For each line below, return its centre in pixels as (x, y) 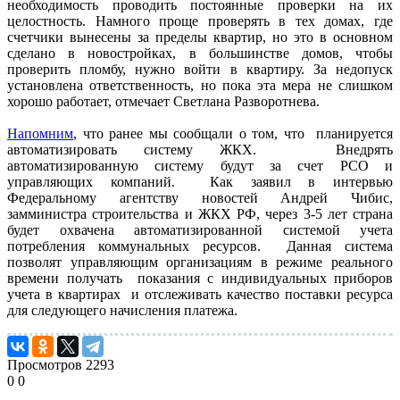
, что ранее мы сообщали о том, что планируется (233, 134)
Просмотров (45, 365)
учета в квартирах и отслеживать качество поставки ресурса (200, 295)
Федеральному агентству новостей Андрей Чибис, (200, 198)
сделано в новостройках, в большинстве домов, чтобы (200, 54)
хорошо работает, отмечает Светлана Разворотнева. (163, 102)
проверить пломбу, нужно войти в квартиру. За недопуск (200, 70)
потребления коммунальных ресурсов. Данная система (200, 246)
